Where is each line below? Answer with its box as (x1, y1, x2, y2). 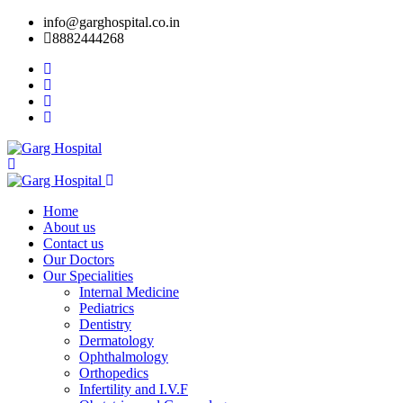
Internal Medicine (79, 284, 179, 300)
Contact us (43, 236, 103, 251)
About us (43, 219, 95, 235)
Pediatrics (79, 300, 134, 316)
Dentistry (79, 317, 131, 332)
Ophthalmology (79, 349, 168, 364)
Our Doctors (43, 252, 114, 267)
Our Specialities (43, 268, 133, 283)
